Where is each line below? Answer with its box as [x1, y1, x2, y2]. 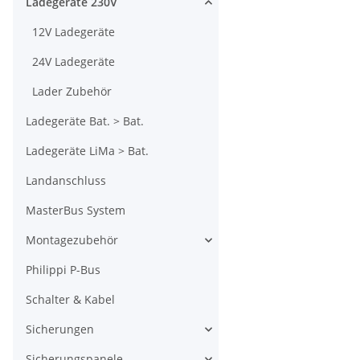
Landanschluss [26, 173, 106, 189]
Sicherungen [26, 321, 94, 337]
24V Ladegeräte [32, 54, 115, 70]
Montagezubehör [26, 232, 118, 248]
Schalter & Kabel [26, 292, 115, 308]
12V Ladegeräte [32, 24, 115, 40]
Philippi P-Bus [26, 262, 100, 278]
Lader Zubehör [32, 84, 112, 100]
